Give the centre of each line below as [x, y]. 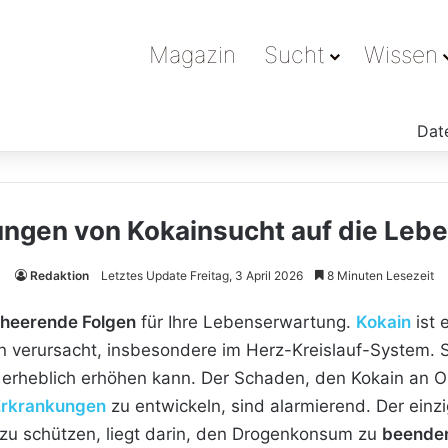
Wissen [401, 55]
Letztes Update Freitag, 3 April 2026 [201, 275]
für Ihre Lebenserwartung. [246, 322]
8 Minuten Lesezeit [378, 275]
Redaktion [59, 275]
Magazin [192, 55]
